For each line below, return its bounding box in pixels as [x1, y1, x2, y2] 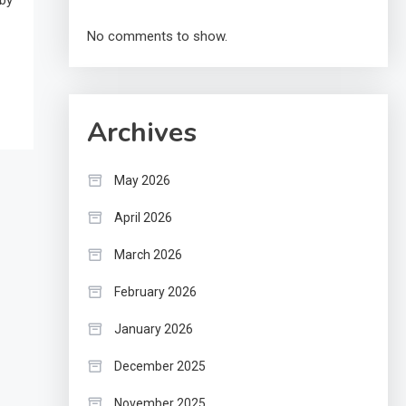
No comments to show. [86, 28, 227, 44]
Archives [86, 114, 197, 151]
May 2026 [113, 173, 170, 188]
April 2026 [113, 210, 172, 225]
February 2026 [113, 285, 197, 299]
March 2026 [113, 247, 182, 262]
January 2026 [113, 322, 193, 336]
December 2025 [113, 359, 206, 373]
